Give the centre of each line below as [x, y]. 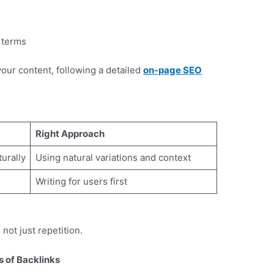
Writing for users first [81, 181]
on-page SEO [173, 70]
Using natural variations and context [113, 157]
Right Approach [70, 133]
